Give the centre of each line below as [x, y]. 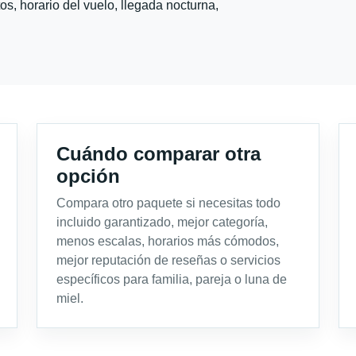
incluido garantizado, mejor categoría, [162, 222]
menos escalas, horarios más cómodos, [168, 241]
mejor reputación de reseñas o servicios [168, 260]
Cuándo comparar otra [159, 153]
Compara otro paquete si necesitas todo [168, 203]
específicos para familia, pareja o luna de [172, 279]
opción [88, 176]
